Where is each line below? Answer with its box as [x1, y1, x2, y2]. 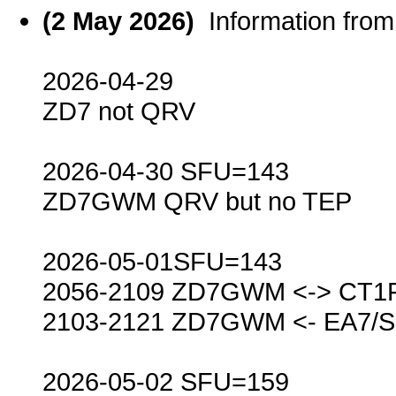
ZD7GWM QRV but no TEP [42, 187, 352, 217]
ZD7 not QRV [42, 96, 195, 126]
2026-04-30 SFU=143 [42, 156, 289, 187]
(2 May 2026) [42, 6, 209, 36]
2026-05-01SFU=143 [42, 247, 282, 277]
